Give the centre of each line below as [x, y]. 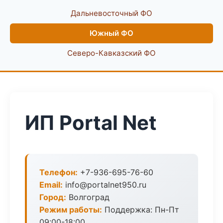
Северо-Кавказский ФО [111, 53]
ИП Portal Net [91, 123]
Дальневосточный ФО [111, 13]
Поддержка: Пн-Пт [141, 210]
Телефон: [58, 172]
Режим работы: [71, 210]
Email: [51, 185]
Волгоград [88, 197]
